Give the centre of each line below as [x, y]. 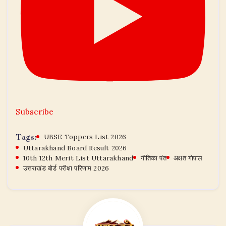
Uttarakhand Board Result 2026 [75, 148]
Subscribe [35, 111]
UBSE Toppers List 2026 [85, 136]
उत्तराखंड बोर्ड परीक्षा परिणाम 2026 [66, 168]
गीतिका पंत [153, 158]
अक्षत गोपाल [188, 158]
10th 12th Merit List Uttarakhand [78, 158]
